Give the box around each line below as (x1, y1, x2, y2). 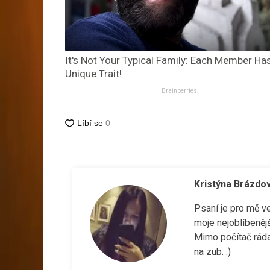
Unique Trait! (64, 67, 122, 80)
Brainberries (162, 87, 198, 95)
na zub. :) (193, 246, 231, 258)
